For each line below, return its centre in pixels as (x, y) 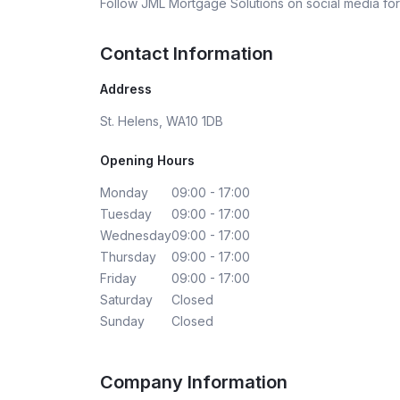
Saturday (126, 299)
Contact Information (187, 53)
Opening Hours (147, 160)
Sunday (122, 321)
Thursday (128, 256)
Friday (118, 278)
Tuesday (126, 213)
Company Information (194, 382)
